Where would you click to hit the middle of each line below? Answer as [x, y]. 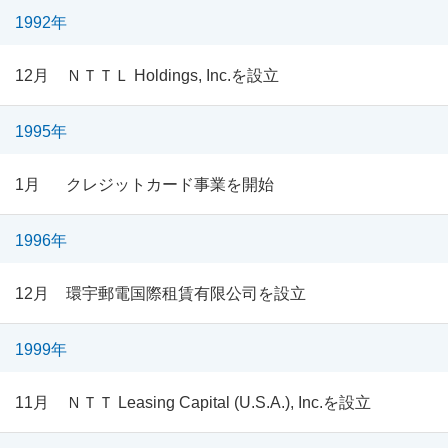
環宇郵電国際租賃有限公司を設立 [185, 293]
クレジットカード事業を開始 [169, 184]
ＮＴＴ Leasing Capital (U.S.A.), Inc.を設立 [218, 402]
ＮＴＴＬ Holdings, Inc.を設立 [172, 75]
